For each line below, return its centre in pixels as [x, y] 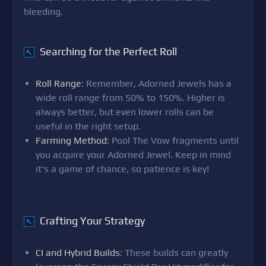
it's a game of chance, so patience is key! [122, 169]
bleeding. [43, 12]
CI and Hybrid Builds [78, 253]
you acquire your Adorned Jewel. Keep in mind [133, 155]
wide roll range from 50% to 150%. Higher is [130, 98]
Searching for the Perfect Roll [107, 52]
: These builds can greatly [174, 253]
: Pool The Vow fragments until [173, 141]
